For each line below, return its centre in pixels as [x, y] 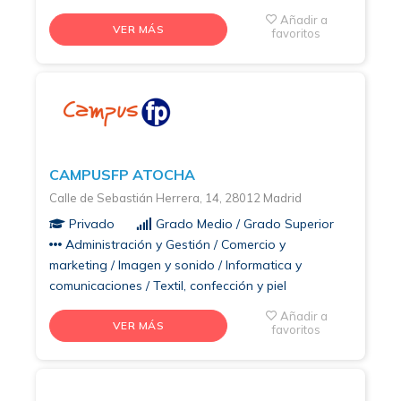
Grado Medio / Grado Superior [243, 223]
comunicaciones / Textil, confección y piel [168, 285]
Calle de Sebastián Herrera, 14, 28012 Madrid [175, 197]
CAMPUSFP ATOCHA [122, 174]
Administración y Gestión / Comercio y [174, 244]
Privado [90, 223]
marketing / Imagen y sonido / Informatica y [175, 264]
